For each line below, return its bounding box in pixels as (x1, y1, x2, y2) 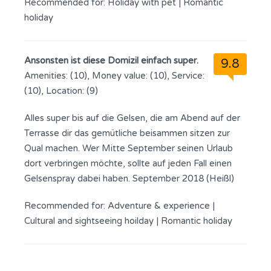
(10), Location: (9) (24, 85, 98, 96)
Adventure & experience (108, 200, 212, 211)
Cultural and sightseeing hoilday (24, 215, 156, 226)
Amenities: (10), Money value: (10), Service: (24, 70, 204, 81)
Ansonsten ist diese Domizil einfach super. (24, 55, 198, 66)
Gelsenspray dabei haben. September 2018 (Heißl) (24, 173, 234, 184)
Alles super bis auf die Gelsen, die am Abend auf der (24, 113, 240, 123)
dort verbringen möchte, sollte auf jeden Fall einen (24, 158, 232, 169)
